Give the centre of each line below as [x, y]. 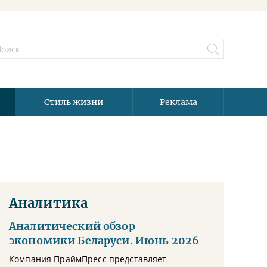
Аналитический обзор [72, 226]
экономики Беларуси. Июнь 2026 [104, 241]
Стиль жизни [74, 102]
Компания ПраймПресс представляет [88, 259]
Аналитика [48, 203]
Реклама [178, 102]
